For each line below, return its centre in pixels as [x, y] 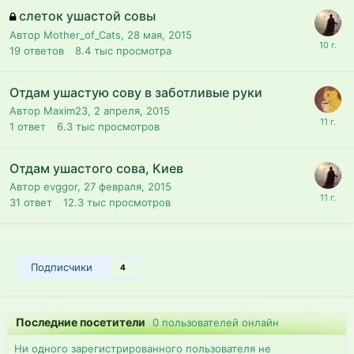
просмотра [144, 50]
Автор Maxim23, [52, 110]
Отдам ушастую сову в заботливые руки [136, 92]
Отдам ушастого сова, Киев [96, 168]
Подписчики [62, 267]
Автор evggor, [47, 186]
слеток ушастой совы [87, 15]
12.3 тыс [85, 202]
